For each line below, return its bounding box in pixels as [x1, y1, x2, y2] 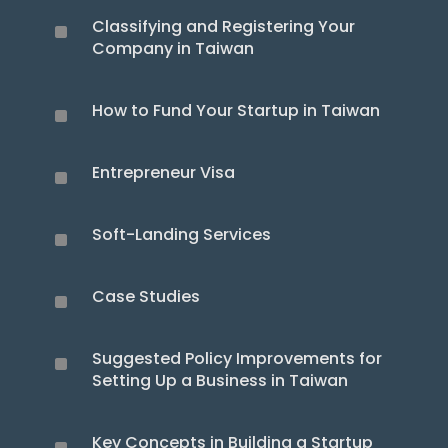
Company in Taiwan [91, 37, 254, 61]
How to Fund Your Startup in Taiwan [91, 99, 380, 123]
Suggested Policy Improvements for [91, 347, 382, 371]
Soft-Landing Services [91, 223, 271, 247]
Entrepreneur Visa [91, 161, 235, 185]
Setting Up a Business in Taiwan [91, 369, 348, 393]
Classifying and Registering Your [91, 15, 355, 39]
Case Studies [91, 285, 200, 309]
